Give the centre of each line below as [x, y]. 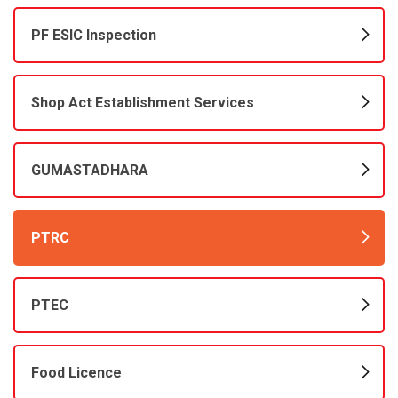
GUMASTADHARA [90, 171]
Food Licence [76, 373]
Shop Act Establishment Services [143, 103]
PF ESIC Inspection [94, 36]
